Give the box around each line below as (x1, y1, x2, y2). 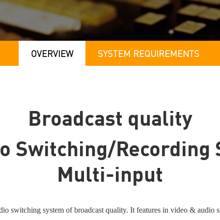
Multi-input (57, 166, 163, 187)
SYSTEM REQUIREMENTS (97, 50, 199, 59)
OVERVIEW (30, 50, 73, 59)
